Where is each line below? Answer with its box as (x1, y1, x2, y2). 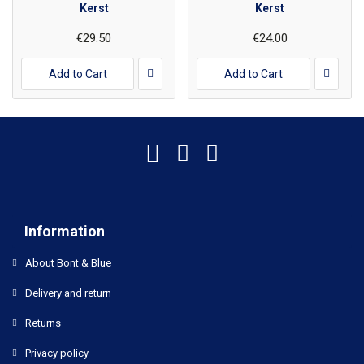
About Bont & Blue (25, 257, 111, 269)
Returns (25, 317, 61, 329)
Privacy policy (25, 347, 89, 359)
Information (24, 223, 105, 240)
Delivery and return (25, 287, 111, 299)
